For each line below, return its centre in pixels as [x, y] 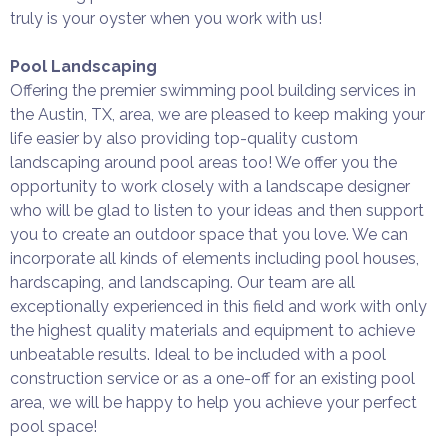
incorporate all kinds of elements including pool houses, [214, 258]
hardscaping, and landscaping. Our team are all [182, 282]
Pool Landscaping [83, 66]
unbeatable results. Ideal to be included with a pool [198, 354]
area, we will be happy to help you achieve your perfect [213, 402]
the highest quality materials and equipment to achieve [212, 330]
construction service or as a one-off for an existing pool [212, 378]
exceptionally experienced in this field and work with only [218, 306]
